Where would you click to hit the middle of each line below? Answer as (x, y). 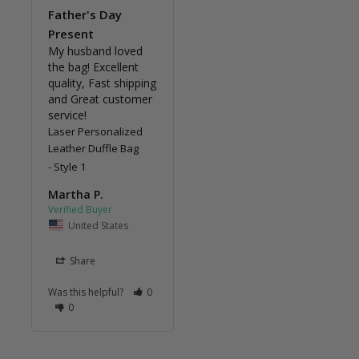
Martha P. (76, 195)
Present (71, 34)
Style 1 (70, 167)
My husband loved (95, 51)
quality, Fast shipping (102, 83)
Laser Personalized (95, 132)
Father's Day (85, 15)
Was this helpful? (87, 292)
